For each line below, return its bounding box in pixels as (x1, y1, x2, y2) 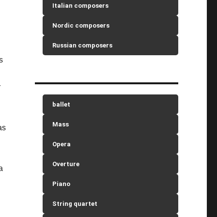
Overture (52, 160, 80, 168)
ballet (52, 101, 71, 108)
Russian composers (52, 42, 113, 49)
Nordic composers (52, 22, 110, 29)
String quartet (52, 200, 98, 207)
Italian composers (52, 2, 109, 9)
